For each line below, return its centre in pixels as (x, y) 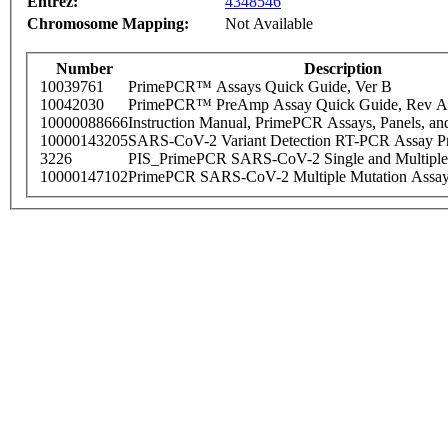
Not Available (269, 24)
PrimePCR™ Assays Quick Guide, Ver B (260, 87)
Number (84, 69)
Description (343, 69)
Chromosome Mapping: (108, 24)
